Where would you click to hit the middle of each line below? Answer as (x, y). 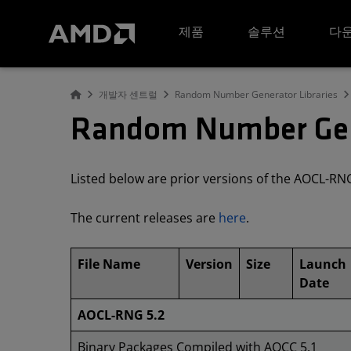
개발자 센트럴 (128, 94)
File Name (109, 264)
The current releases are (145, 218)
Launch (323, 264)
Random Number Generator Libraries (256, 94)
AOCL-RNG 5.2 (121, 315)
